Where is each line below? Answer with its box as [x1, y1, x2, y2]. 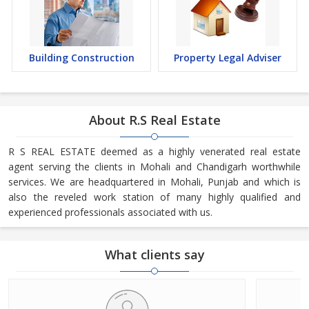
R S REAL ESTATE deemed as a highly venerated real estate [8, 145, 301, 158]
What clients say [104, 246, 205, 263]
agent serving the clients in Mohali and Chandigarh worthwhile [8, 160, 301, 173]
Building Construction [28, 51, 134, 64]
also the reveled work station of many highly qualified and [8, 190, 301, 203]
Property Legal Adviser [174, 51, 281, 64]
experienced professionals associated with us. [8, 206, 212, 219]
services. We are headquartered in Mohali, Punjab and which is [8, 175, 301, 188]
